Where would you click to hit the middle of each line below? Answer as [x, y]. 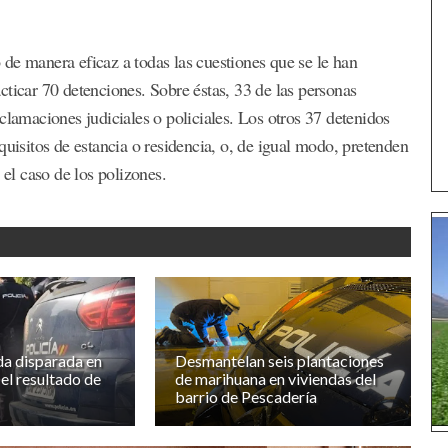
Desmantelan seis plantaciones [280, 361]
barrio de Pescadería [246, 397]
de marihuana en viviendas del [276, 379]
